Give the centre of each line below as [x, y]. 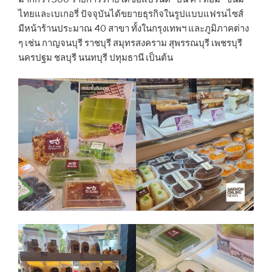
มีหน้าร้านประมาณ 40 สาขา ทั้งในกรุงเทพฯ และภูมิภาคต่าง [134, 28]
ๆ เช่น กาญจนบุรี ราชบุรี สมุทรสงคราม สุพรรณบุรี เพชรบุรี [130, 43]
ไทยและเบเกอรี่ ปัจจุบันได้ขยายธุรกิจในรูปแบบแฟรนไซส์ [131, 14]
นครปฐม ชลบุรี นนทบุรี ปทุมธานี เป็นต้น [96, 57]
